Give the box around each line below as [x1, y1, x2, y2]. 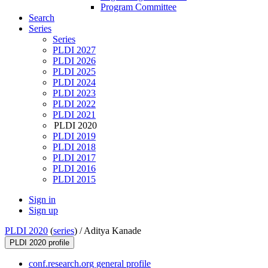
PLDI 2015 [53, 174, 96, 185]
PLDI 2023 [53, 88, 96, 99]
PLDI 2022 [53, 99, 96, 109]
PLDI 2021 [53, 109, 96, 120]
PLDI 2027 [53, 45, 96, 56]
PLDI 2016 [53, 163, 96, 174]
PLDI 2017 [53, 153, 96, 163]
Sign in [29, 194, 56, 205]
